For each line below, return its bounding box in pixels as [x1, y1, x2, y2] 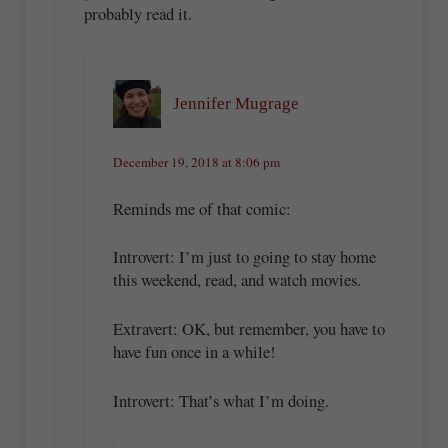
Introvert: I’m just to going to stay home [113, 245, 377, 269]
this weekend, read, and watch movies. [113, 268, 362, 292]
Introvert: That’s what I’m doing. [113, 388, 330, 412]
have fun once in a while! [113, 340, 277, 364]
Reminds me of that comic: [113, 196, 292, 220]
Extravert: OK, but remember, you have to [113, 317, 386, 341]
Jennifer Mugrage [173, 94, 300, 114]
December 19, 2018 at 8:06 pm [113, 153, 281, 172]
